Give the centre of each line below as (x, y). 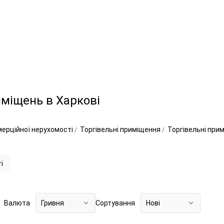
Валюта (17, 203)
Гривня (52, 203)
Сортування (115, 203)
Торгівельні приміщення (121, 129)
